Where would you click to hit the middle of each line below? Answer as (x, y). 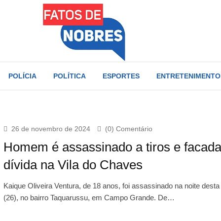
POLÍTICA (70, 76)
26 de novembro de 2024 (51, 129)
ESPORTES (121, 76)
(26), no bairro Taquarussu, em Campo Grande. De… (89, 197)
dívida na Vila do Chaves (73, 165)
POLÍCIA (23, 76)
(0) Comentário (129, 129)
